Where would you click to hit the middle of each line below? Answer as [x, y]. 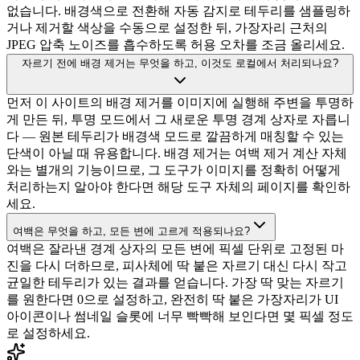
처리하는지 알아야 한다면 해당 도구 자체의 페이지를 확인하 [178, 187]
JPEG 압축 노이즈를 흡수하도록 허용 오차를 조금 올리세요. [176, 45]
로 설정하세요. [48, 333]
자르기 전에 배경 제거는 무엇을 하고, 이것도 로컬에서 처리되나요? [180, 63]
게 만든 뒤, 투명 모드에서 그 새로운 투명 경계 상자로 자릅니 [178, 120]
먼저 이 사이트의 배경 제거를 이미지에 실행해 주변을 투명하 [180, 103]
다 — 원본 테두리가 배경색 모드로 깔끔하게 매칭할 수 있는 [175, 137]
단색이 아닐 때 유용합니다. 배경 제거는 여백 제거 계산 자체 [177, 153]
